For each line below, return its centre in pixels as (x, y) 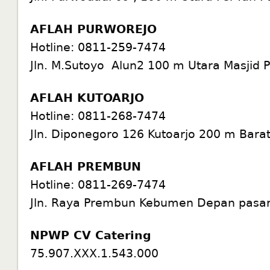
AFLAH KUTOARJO (87, 97)
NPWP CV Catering (91, 235)
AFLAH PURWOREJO (94, 29)
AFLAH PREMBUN (86, 166)
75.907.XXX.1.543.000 (95, 253)
